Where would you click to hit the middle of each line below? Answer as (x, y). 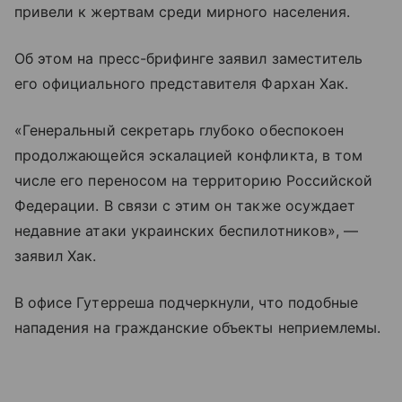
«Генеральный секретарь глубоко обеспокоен (179, 131)
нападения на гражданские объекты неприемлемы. (198, 328)
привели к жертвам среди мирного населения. (183, 12)
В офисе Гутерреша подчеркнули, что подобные (187, 303)
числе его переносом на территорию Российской (194, 181)
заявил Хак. (56, 256)
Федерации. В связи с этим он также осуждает (185, 206)
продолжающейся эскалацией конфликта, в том (189, 156)
